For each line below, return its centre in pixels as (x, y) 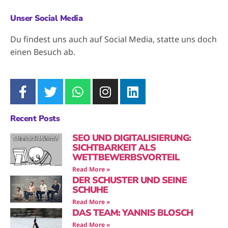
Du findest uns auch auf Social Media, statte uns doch (113, 39)
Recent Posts (35, 119)
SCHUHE (90, 190)
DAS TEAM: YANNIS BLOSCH (133, 213)
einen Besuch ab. (43, 52)
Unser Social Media (46, 18)
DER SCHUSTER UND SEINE (130, 180)
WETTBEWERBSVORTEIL (126, 157)
